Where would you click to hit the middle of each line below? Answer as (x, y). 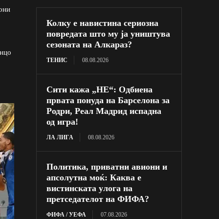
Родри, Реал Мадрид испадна (104, 111)
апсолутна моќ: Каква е (94, 177)
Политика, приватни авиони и (107, 166)
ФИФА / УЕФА (66, 214)
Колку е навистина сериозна (103, 23)
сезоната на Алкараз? (89, 44)
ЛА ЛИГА (60, 137)
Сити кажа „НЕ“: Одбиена (100, 89)
